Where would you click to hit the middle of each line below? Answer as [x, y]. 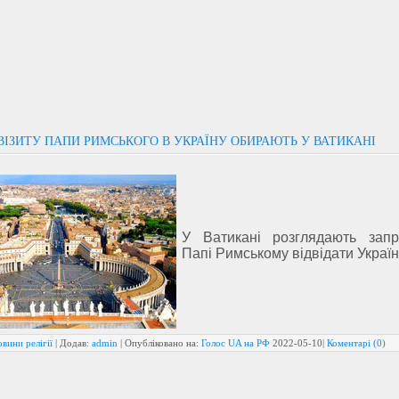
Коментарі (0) [356, 343]
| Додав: [72, 343]
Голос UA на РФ [236, 343]
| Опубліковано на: [159, 343]
